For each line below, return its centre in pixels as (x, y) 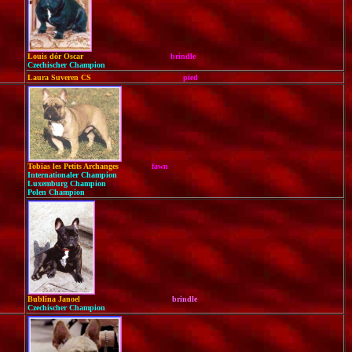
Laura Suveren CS (104, 77)
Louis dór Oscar (99, 56)
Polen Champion (56, 192)
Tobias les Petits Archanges (90, 166)
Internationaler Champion (72, 175)
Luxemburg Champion (67, 183)
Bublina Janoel (100, 299)
